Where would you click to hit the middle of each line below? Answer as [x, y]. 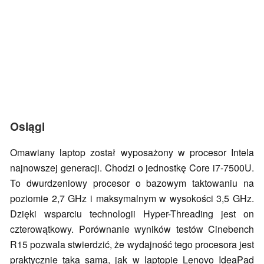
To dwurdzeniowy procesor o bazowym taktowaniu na [132, 183]
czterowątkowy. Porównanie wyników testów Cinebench [132, 229]
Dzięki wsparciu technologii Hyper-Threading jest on [132, 214]
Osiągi [27, 126]
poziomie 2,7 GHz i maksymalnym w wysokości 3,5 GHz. [132, 199]
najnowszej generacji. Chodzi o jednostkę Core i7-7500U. [132, 168]
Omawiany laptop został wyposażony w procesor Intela [132, 153]
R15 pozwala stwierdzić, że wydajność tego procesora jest [132, 245]
